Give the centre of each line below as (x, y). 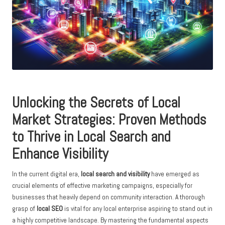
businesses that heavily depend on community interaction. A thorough (108, 197)
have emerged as (175, 174)
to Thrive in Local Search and (91, 136)
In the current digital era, (46, 174)
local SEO (50, 208)
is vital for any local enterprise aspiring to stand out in (138, 208)
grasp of (24, 208)
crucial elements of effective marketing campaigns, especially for (102, 185)
